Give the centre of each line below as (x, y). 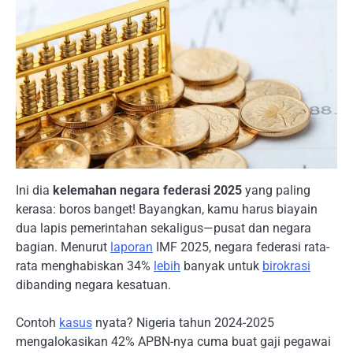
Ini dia (34, 191)
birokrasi (286, 266)
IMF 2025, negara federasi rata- (241, 247)
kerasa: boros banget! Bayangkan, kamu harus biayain (167, 210)
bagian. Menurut (63, 247)
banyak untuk (221, 266)
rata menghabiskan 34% (85, 266)
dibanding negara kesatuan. (93, 285)
